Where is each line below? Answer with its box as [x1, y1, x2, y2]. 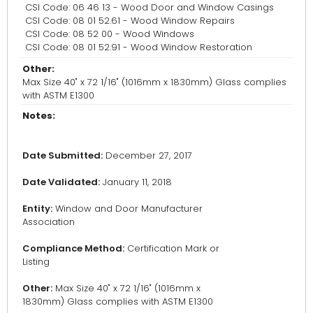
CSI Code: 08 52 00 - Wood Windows [25, 27, 194, 41]
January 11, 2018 [100, 175, 172, 189]
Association [22, 215, 75, 229]
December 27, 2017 [103, 149, 192, 163]
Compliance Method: [22, 242, 124, 256]
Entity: [22, 202, 52, 216]
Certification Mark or [124, 242, 219, 256]
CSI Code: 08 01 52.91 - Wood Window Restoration [25, 41, 252, 54]
